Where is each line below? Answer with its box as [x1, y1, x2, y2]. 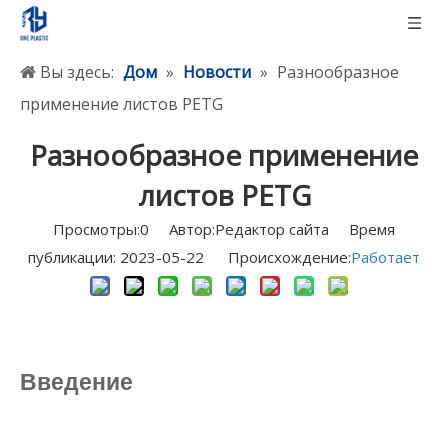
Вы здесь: [40, 61, 114, 83]
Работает [351, 247, 420, 267]
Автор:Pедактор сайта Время [149, 219, 395, 239]
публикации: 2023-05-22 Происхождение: [28, 247, 351, 267]
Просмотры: [53, 219, 140, 239]
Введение [20, 370, 133, 395]
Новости [183, 61, 251, 83]
